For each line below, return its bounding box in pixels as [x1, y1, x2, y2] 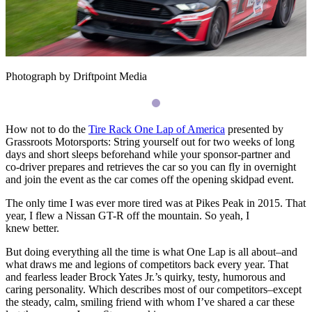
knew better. [6, 221, 62, 234]
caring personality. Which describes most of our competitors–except [6, 283, 302, 295]
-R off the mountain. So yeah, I [113, 209, 249, 221]
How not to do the [6, 123, 88, 135]
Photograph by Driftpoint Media [6, 70, 147, 82]
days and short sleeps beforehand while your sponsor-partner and [6, 148, 290, 160]
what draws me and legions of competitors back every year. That [6, 258, 288, 270]
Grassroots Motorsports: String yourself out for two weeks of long [6, 135, 295, 148]
